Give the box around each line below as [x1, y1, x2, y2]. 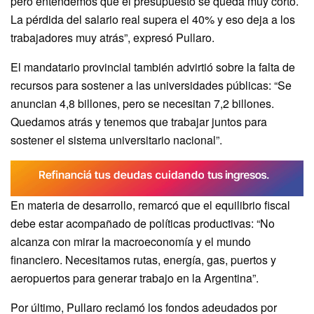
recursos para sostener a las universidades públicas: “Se [11, 76, 292, 93]
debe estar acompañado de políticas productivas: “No [11, 215, 275, 232]
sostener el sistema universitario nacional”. [11, 131, 222, 148]
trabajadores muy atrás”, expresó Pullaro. [11, 29, 214, 46]
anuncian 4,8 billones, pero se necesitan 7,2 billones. [11, 95, 274, 111]
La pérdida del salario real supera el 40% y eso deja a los [11, 11, 295, 27]
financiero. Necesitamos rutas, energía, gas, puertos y [11, 252, 276, 268]
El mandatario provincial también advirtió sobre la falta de [11, 58, 295, 75]
